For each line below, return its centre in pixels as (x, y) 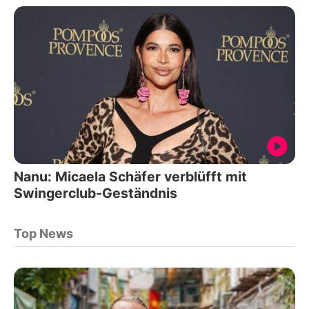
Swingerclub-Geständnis (96, 193)
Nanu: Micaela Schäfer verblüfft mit (130, 177)
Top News (43, 233)
